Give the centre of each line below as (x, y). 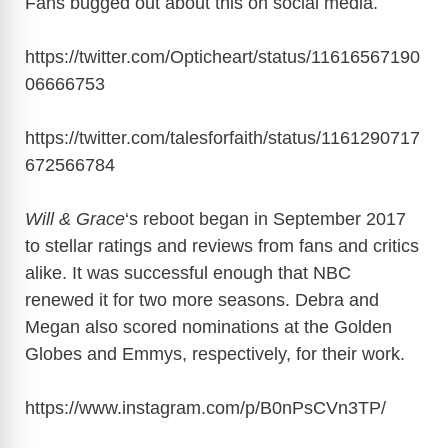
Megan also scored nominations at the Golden (208, 327)
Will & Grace (75, 219)
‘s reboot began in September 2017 (265, 219)
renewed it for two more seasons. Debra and (202, 300)
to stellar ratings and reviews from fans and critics (222, 246)
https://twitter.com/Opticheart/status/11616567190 (222, 57)
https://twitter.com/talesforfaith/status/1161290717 (222, 138)
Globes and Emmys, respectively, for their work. (215, 354)
